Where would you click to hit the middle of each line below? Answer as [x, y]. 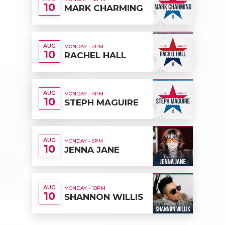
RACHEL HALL [95, 55]
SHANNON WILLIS [104, 197]
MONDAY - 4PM [84, 93]
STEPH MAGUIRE [101, 102]
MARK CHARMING [104, 8]
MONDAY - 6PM [84, 141]
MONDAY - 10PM [85, 188]
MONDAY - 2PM [84, 46]
